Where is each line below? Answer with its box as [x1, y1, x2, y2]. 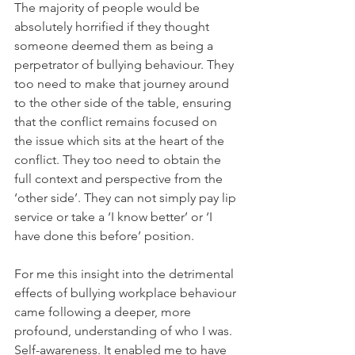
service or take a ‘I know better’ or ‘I [14, 209, 216, 225]
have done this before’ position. [14, 228, 197, 244]
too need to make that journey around [14, 76, 232, 92]
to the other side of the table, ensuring [14, 95, 235, 111]
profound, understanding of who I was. [14, 323, 235, 339]
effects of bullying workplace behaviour [14, 285, 239, 301]
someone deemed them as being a [14, 38, 216, 54]
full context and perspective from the [14, 171, 226, 187]
